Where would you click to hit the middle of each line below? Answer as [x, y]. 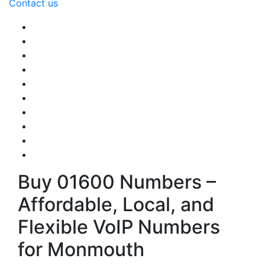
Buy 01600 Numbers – [117, 182]
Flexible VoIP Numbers [119, 227]
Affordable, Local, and [116, 204]
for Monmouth [81, 249]
